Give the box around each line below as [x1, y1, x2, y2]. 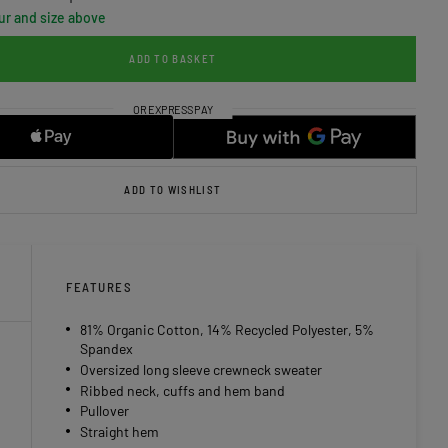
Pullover [80, 402, 129, 420]
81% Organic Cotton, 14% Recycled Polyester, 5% [80, 321, 374, 339]
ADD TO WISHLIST [124, 183, 222, 197]
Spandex [80, 340, 133, 358]
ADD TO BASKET [129, 52, 217, 66]
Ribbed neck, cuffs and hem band [80, 381, 285, 399]
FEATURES [66, 279, 133, 296]
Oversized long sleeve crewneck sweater [80, 361, 322, 379]
